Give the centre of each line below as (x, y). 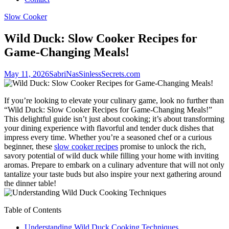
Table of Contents (33, 210)
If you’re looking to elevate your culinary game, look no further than (114, 100)
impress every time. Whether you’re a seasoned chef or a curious (108, 137)
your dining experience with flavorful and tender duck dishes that (109, 128)
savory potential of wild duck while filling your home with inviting (111, 155)
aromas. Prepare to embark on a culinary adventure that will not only (114, 165)
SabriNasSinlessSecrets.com (95, 74)
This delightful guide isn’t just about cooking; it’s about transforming (114, 119)
